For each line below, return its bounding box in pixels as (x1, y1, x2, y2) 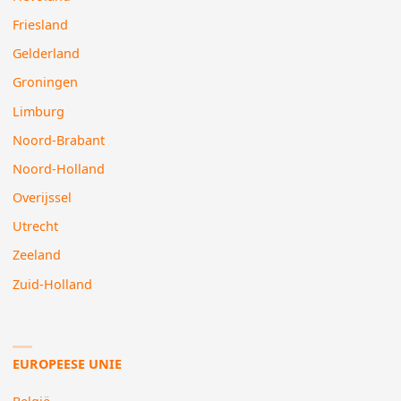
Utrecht (13, 218, 59, 235)
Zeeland (13, 246, 62, 264)
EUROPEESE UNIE (13, 354, 123, 372)
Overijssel (13, 189, 73, 207)
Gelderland (13, 45, 81, 63)
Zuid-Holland (13, 275, 93, 293)
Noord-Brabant (13, 131, 106, 149)
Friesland (13, 15, 69, 33)
